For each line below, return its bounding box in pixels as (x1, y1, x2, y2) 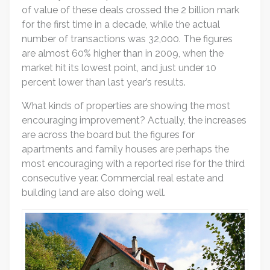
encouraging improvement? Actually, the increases (22, 115, 247, 127)
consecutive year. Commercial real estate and (22, 172, 224, 184)
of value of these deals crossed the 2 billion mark (22, 4, 240, 16)
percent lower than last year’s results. (22, 77, 186, 89)
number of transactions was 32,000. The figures (22, 33, 233, 45)
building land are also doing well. (22, 187, 169, 199)
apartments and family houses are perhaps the (22, 143, 230, 155)
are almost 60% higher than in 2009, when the (22, 48, 224, 60)
